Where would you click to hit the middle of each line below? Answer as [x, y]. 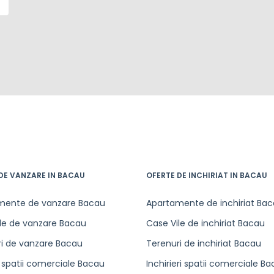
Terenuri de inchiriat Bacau [204, 243]
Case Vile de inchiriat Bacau [206, 223]
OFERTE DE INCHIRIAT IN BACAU [207, 175]
